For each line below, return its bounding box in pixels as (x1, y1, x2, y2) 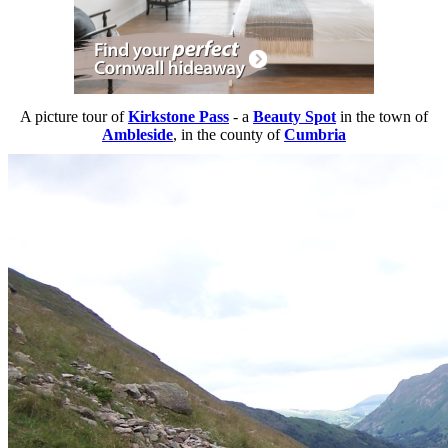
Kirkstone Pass (128, 108, 229, 126)
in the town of (336, 108, 428, 126)
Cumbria (284, 126, 346, 144)
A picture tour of (20, 108, 128, 126)
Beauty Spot (253, 108, 336, 126)
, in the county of (173, 126, 284, 144)
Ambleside (102, 126, 173, 144)
